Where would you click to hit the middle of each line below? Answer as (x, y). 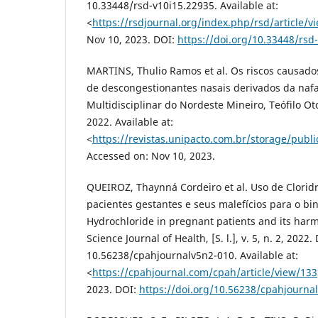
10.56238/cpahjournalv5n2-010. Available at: (192, 256)
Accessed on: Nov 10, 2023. (151, 156)
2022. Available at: (130, 122)
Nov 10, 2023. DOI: (132, 39)
